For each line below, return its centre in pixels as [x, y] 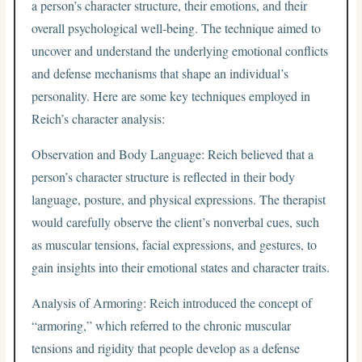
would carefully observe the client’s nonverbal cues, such [176, 221]
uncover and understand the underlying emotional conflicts [180, 50]
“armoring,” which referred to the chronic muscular [162, 325]
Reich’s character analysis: [99, 118]
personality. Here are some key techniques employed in [171, 95]
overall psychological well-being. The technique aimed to [177, 27]
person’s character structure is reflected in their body [164, 176]
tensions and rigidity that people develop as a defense [166, 347]
